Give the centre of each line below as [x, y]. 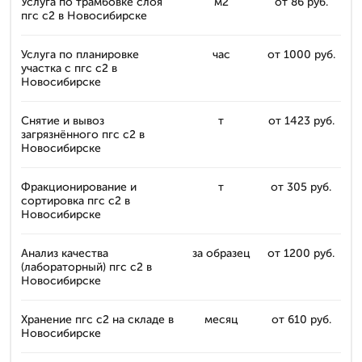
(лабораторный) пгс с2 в [86, 267]
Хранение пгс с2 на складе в [97, 320]
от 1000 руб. [301, 55]
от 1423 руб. [301, 121]
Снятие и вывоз [63, 121]
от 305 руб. [301, 187]
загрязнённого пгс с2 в [83, 135]
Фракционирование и [79, 187]
